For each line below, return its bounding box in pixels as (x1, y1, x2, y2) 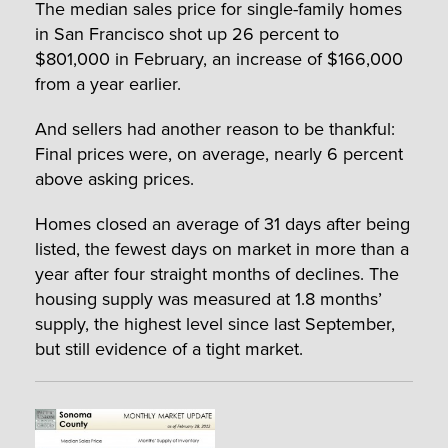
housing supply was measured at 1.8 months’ (35, 285, 382, 311)
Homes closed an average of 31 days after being (35, 210, 410, 236)
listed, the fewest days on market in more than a (35, 235, 409, 261)
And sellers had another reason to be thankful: (35, 115, 395, 141)
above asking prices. (35, 165, 194, 191)
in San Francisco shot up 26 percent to (35, 20, 339, 46)
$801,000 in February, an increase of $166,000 (35, 45, 403, 71)
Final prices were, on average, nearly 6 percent (35, 140, 403, 166)
